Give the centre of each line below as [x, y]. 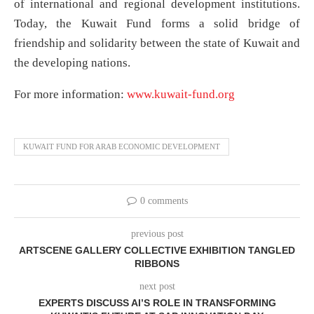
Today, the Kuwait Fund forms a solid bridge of [157, 23]
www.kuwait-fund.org [181, 94]
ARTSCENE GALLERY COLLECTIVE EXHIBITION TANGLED [157, 250]
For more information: [70, 94]
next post [157, 286]
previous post [157, 233]
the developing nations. [72, 62]
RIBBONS [157, 263]
